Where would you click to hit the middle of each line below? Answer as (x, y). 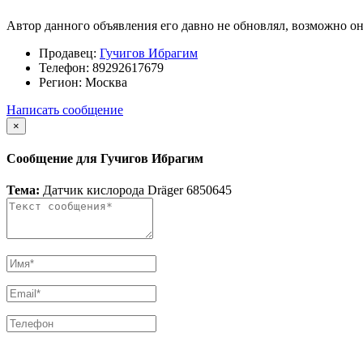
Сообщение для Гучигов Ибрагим (105, 159)
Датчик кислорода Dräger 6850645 (136, 190)
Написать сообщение (65, 109)
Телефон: (64, 67)
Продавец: (68, 53)
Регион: (60, 82)
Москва (105, 82)
